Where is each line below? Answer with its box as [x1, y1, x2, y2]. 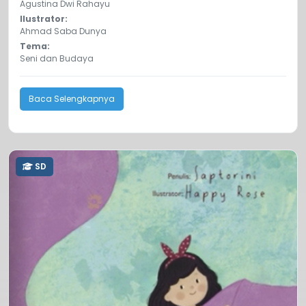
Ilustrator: [20, 13, 68, 25]
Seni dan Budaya [20, 53, 94, 65]
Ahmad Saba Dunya [20, 25, 107, 38]
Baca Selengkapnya [28, 93, 115, 105]
